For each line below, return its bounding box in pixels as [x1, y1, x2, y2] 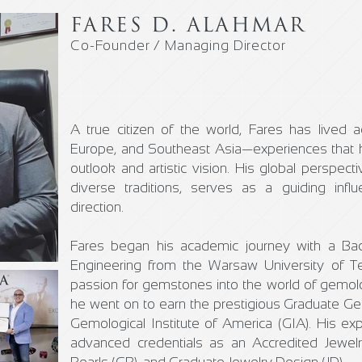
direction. [70, 200, 124, 215]
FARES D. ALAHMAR [70, 17, 306, 36]
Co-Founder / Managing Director [70, 38, 286, 53]
